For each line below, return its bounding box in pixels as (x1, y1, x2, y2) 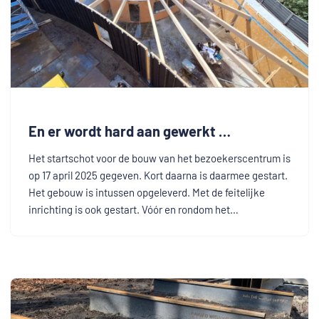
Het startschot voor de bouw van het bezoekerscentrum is (28, 152, 291, 165)
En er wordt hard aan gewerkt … (28, 122, 231, 140)
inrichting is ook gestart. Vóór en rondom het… (28, 203, 241, 216)
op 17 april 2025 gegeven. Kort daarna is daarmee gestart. (28, 169, 288, 182)
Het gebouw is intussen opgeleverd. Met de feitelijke (28, 186, 265, 199)
